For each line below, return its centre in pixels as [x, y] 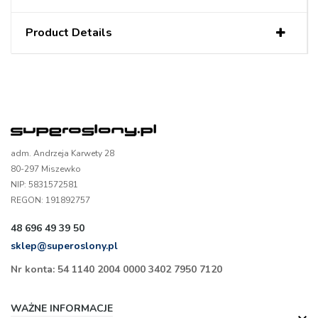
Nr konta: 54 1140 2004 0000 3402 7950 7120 [116, 269]
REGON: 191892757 [50, 200]
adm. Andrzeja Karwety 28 [62, 153]
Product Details [69, 32]
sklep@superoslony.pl [64, 246]
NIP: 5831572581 [44, 184]
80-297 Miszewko [46, 169]
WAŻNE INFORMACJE [62, 308]
